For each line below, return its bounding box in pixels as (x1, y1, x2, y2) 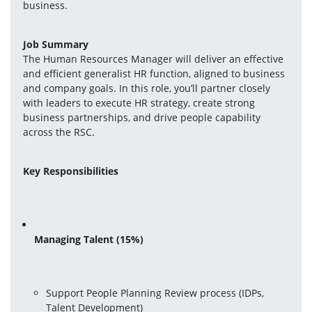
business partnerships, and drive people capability (22, 110, 260, 124)
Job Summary (22, 37, 88, 51)
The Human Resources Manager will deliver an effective (22, 52, 283, 65)
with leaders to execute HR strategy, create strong (22, 95, 255, 109)
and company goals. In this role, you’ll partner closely (22, 81, 270, 95)
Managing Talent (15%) (34, 232, 144, 246)
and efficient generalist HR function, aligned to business (22, 66, 285, 80)
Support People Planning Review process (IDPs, (46, 286, 265, 299)
